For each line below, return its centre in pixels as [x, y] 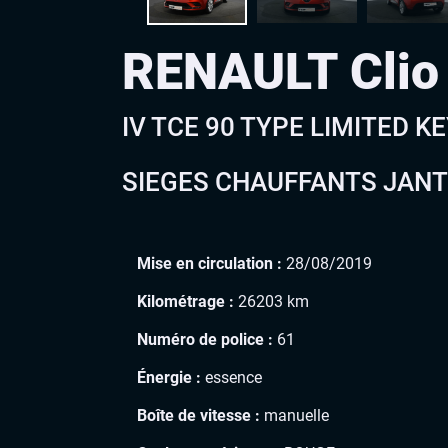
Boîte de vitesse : [198, 415]
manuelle [294, 415]
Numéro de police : [205, 339]
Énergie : [169, 377]
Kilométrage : [185, 301]
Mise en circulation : [209, 263]
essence [231, 377]
